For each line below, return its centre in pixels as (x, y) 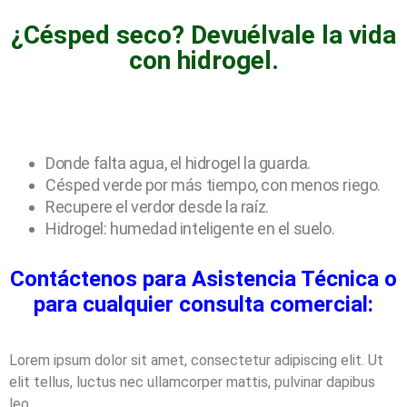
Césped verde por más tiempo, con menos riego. (213, 184)
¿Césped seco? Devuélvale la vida (203, 35)
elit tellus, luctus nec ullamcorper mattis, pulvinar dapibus (192, 382)
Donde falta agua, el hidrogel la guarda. (178, 163)
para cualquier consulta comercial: (203, 304)
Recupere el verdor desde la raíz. (157, 206)
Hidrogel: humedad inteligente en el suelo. (190, 228)
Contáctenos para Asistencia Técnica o (203, 278)
